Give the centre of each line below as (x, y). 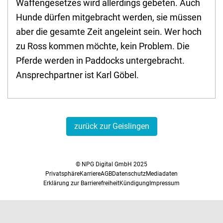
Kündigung (134, 183)
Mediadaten (162, 174)
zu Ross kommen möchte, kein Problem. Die (103, 46)
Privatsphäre (62, 174)
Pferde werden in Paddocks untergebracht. (100, 61)
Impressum (165, 183)
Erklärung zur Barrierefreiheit (81, 183)
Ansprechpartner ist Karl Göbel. (77, 75)
